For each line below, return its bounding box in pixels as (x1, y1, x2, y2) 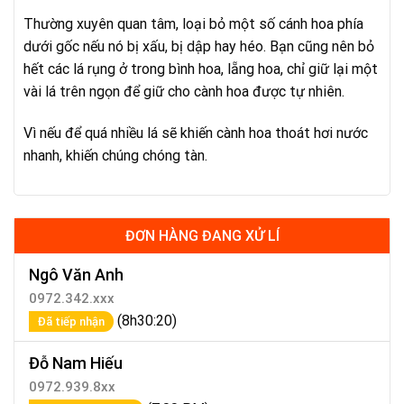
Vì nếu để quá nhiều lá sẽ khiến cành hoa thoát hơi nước (23, 124, 368, 142)
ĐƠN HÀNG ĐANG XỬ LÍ (124, 226, 280, 244)
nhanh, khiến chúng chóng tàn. (23, 147, 207, 165)
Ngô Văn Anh (29, 264, 124, 284)
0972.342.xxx (29, 289, 115, 307)
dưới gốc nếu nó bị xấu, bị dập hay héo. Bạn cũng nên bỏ (23, 38, 374, 56)
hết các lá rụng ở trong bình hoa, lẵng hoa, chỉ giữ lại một (23, 60, 378, 78)
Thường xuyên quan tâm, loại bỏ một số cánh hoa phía (23, 15, 363, 33)
